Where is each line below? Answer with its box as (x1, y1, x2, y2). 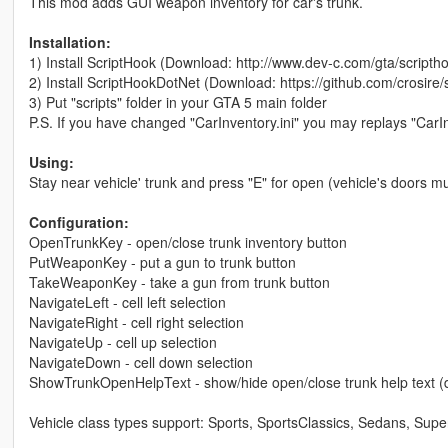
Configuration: (28, 211, 129, 232)
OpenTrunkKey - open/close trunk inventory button (28, 231, 347, 252)
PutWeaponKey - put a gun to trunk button (28, 251, 296, 272)
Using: (28, 151, 74, 172)
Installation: (28, 31, 111, 52)
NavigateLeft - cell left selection (28, 291, 226, 312)
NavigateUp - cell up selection (28, 331, 217, 352)
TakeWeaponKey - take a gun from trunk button (28, 271, 330, 292)
